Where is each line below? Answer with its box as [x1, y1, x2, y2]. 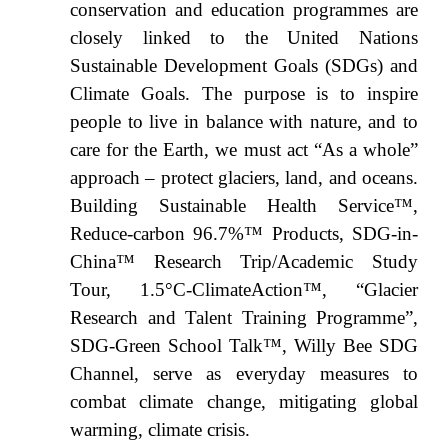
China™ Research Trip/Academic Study [70, 251, 418, 273]
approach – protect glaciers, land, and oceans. [70, 167, 418, 189]
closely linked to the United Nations [70, 27, 418, 49]
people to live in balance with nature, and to [70, 111, 418, 133]
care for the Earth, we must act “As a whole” [70, 139, 418, 161]
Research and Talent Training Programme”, [70, 307, 418, 329]
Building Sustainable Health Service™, [70, 195, 418, 217]
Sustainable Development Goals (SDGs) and [70, 55, 418, 77]
